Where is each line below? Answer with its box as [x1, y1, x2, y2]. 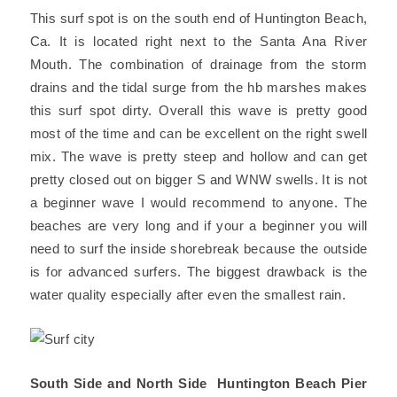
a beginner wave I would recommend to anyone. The [29, 195, 368, 210]
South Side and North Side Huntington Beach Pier [29, 376, 368, 391]
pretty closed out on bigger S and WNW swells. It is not [29, 172, 368, 187]
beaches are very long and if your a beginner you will [29, 218, 368, 233]
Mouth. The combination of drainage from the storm [29, 57, 368, 72]
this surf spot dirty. [29, 103, 160, 118]
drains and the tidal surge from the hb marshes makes [29, 80, 368, 95]
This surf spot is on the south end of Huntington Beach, [29, 11, 368, 26]
